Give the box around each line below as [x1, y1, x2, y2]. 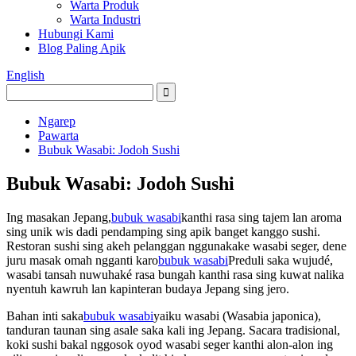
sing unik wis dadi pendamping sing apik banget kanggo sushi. [6, 224, 320, 238]
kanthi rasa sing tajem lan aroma [181, 210, 342, 224]
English [6, 68, 44, 82]
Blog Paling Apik [38, 41, 126, 55]
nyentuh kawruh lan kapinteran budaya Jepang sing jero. [6, 281, 289, 296]
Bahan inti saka [6, 308, 83, 323]
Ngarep [38, 114, 75, 128]
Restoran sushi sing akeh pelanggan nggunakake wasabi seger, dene [6, 238, 346, 253]
